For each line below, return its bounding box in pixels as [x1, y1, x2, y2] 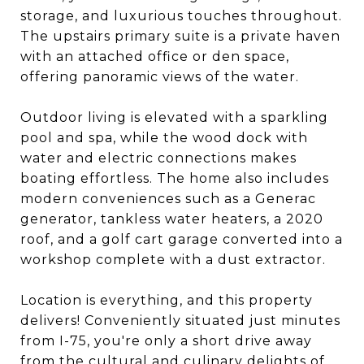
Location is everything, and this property [20, 292, 313, 308]
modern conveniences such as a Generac [20, 191, 316, 206]
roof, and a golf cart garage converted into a [20, 232, 343, 247]
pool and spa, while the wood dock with [20, 130, 308, 145]
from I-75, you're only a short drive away [20, 333, 312, 349]
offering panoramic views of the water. [20, 69, 299, 84]
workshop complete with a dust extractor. [20, 252, 326, 267]
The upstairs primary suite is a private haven [20, 28, 340, 44]
